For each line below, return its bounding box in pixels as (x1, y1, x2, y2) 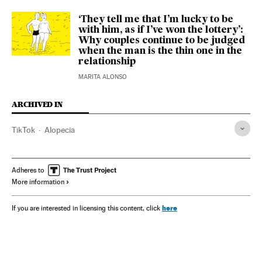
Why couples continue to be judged (78, 36, 245, 46)
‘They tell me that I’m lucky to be (78, 15, 233, 25)
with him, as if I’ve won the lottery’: (78, 26, 243, 36)
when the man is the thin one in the (78, 47, 242, 57)
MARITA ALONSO (78, 73, 127, 81)
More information (12, 178, 64, 187)
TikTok (12, 125, 35, 135)
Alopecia (44, 125, 75, 135)
